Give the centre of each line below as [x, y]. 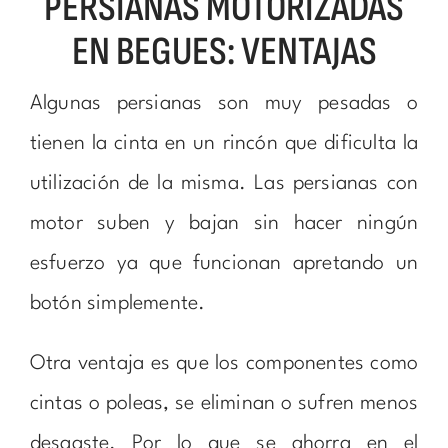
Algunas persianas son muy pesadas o [224, 103]
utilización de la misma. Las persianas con [224, 183]
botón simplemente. [117, 303]
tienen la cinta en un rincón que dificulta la [224, 143]
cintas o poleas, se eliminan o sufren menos [224, 403]
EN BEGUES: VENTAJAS [224, 51]
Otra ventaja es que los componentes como [224, 363]
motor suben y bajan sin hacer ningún [224, 223]
